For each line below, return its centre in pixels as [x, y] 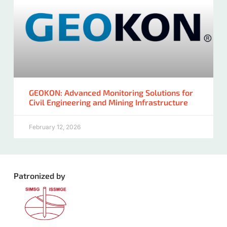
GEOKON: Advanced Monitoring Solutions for [111, 93]
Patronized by [39, 176]
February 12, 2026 [54, 127]
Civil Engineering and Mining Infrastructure [108, 102]
